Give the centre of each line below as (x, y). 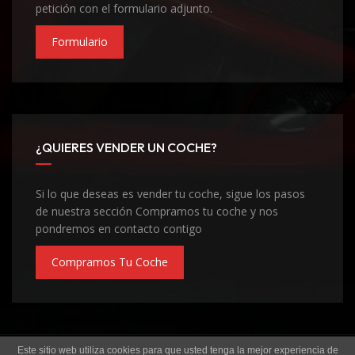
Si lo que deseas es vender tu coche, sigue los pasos (170, 193)
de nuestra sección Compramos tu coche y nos (157, 211)
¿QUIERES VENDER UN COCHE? (126, 147)
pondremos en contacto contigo (119, 228)
